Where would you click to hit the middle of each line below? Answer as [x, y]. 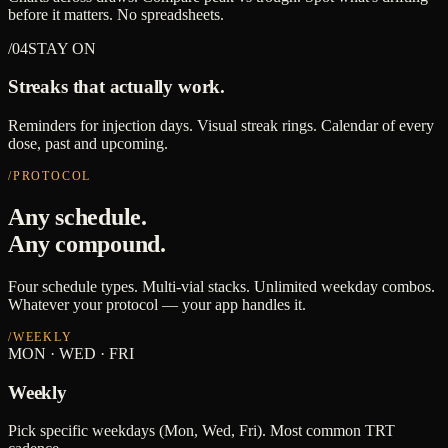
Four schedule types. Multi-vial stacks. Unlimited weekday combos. [221, 286]
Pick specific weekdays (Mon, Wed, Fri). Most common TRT [201, 431]
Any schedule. [77, 217]
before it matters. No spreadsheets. [116, 14]
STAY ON [62, 48]
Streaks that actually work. [116, 87]
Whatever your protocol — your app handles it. [157, 304]
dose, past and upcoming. [88, 144]
